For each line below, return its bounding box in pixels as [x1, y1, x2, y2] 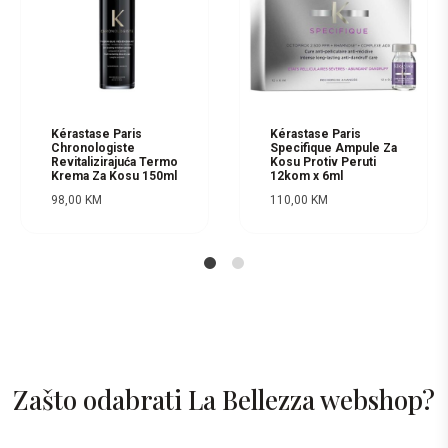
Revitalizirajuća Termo [51, 154, 178, 169]
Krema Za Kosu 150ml [51, 168, 177, 183]
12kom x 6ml [270, 168, 343, 183]
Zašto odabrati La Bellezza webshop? [13, 381, 435, 417]
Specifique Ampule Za [270, 140, 397, 155]
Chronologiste [51, 140, 135, 155]
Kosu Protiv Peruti [270, 154, 376, 169]
